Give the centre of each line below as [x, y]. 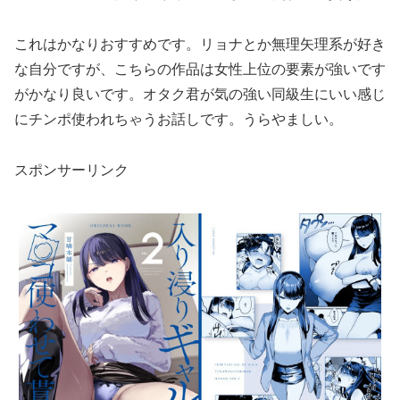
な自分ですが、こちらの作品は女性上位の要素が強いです [200, 69]
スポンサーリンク [71, 170]
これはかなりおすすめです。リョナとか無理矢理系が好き [200, 44]
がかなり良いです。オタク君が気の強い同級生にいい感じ [200, 94]
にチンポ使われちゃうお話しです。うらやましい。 [179, 119]
